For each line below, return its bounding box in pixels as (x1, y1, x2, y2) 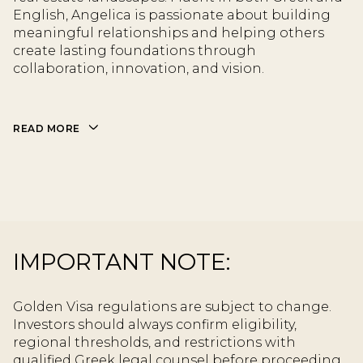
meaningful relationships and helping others (13, 24, 324, 41)
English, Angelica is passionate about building (13, 6, 331, 23)
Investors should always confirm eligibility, (13, 317, 297, 333)
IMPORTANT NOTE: (13, 248, 230, 276)
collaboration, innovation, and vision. (13, 60, 264, 76)
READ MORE (13, 122, 80, 135)
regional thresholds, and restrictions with (13, 335, 296, 351)
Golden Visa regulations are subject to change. (13, 299, 331, 315)
